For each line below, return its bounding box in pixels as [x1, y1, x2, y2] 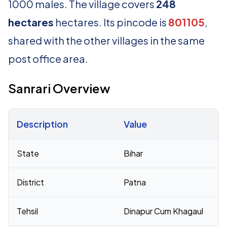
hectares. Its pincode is [54, 16, 168, 28]
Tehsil [17, 206, 38, 216]
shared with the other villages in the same [8, 34, 205, 47]
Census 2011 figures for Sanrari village [8, 139, 147, 149]
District [17, 177, 44, 187]
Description [17, 118, 68, 130]
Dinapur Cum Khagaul [124, 206, 203, 216]
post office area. [8, 52, 88, 65]
